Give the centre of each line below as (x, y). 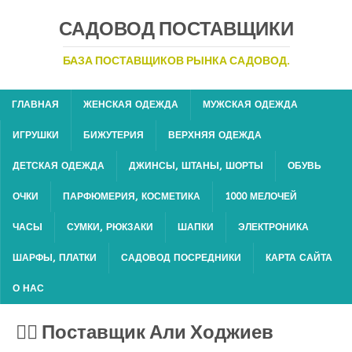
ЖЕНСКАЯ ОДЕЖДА (131, 104)
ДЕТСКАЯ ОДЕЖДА (59, 166)
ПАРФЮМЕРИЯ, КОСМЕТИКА (132, 196)
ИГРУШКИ (36, 135)
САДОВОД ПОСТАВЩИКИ (176, 29)
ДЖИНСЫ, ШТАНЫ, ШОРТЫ (196, 166)
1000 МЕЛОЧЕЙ (261, 196)
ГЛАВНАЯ (35, 104)
